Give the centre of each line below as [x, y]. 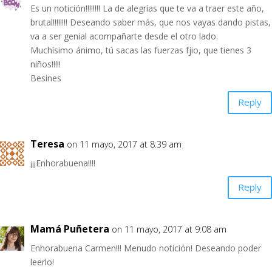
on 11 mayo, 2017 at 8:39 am [124, 144]
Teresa [47, 144]
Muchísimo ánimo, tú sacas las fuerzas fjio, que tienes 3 [141, 50]
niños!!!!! [46, 64]
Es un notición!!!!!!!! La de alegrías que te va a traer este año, [147, 8]
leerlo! [42, 262]
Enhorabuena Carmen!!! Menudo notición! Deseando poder [146, 248]
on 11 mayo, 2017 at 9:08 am [169, 229]
